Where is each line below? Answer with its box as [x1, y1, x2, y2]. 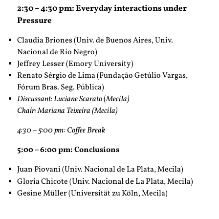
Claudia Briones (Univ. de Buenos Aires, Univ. [17, 35, 173, 46]
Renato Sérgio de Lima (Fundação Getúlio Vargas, [17, 70, 188, 82]
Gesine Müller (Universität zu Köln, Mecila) [17, 188, 168, 199]
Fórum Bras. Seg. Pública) [17, 82, 104, 93]
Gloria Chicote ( [17, 176, 72, 188]
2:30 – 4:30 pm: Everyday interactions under [17, 3, 187, 15]
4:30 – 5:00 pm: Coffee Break [17, 125, 105, 136]
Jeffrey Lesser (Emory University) [17, 59, 133, 70]
